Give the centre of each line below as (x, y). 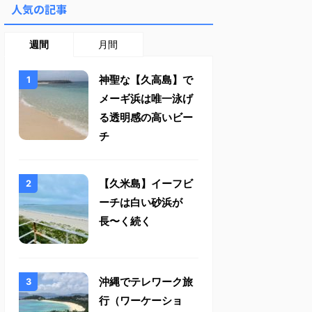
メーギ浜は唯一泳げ (146, 99)
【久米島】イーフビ (146, 184)
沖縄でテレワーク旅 (146, 282)
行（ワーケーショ (141, 301)
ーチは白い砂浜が (141, 202)
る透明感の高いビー (146, 117)
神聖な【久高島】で (146, 80)
